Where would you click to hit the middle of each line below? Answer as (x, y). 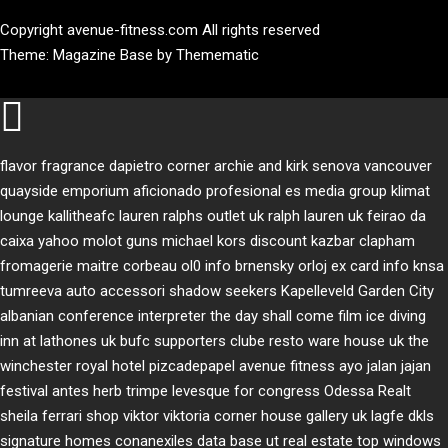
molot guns (120, 240)
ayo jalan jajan (385, 365)
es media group (336, 190)
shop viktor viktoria (148, 415)
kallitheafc (81, 215)
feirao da (396, 215)
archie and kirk (261, 165)
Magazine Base (105, 54)
